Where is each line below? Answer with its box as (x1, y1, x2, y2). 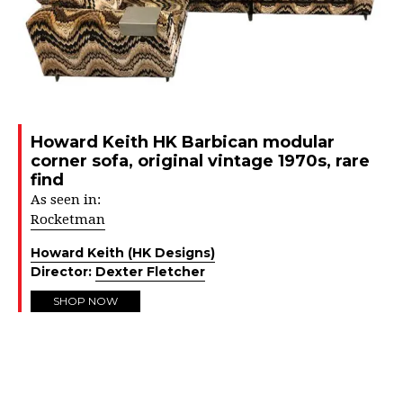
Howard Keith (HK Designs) (31, 245, 215, 262)
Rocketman (31, 211, 105, 228)
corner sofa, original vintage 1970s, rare (31, 151, 370, 172)
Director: (31, 264, 95, 281)
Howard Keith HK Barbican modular (31, 132, 335, 153)
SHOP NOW (53, 294, 118, 309)
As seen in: (31, 192, 101, 209)
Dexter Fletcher (95, 264, 205, 281)
